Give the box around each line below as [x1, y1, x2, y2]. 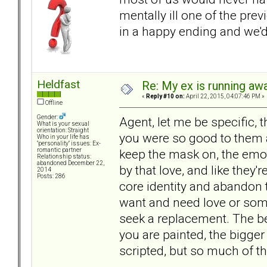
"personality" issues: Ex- [37, 140, 101, 147]
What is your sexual [37, 120, 89, 128]
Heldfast [37, 77, 80, 92]
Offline [44, 100, 63, 107]
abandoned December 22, [37, 160, 104, 167]
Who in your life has [37, 133, 89, 141]
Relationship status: [37, 153, 91, 160]
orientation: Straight [37, 127, 89, 134]
